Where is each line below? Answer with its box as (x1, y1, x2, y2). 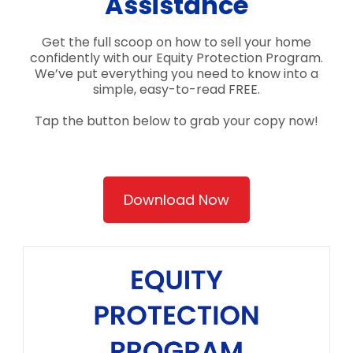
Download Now (124, 189, 229, 210)
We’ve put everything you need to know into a (35, 64, 318, 83)
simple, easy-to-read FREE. (93, 80, 260, 98)
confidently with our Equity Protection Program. (30, 48, 323, 67)
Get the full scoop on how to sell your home (42, 32, 311, 51)
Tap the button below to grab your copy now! (35, 111, 318, 130)
